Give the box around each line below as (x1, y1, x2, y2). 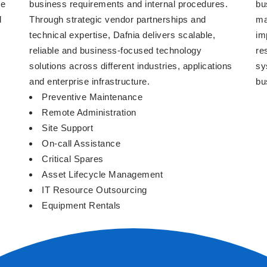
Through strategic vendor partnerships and (29, 14, 206, 24)
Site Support (42, 123, 93, 133)
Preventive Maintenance (42, 92, 142, 102)
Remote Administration (42, 107, 136, 117)
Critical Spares (42, 154, 104, 164)
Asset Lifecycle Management (42, 169, 163, 179)
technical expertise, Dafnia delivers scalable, (29, 30, 215, 40)
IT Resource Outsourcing (42, 185, 147, 195)
